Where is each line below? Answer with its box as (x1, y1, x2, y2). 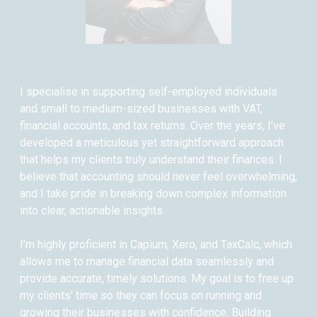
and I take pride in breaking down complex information (20, 187, 287, 200)
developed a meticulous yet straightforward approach (20, 136, 284, 149)
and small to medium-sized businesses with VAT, (20, 102, 263, 115)
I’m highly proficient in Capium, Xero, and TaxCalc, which (20, 238, 292, 251)
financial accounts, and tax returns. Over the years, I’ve (20, 119, 285, 132)
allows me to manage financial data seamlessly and (20, 255, 274, 268)
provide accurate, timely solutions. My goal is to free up (20, 272, 294, 285)
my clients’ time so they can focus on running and (20, 289, 262, 302)
